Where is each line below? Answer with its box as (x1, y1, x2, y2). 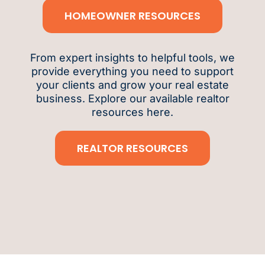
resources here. (92, 105, 173, 118)
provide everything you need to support (31, 64, 234, 77)
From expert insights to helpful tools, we (30, 51, 235, 64)
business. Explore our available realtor (35, 92, 230, 105)
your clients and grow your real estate (36, 78, 229, 91)
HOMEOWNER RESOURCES (64, 8, 201, 23)
